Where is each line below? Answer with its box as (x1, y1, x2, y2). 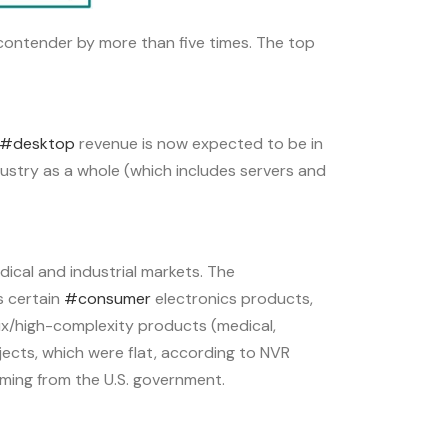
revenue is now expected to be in (75, 133, 323, 154)
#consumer (64, 288, 151, 309)
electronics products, (151, 288, 313, 309)
